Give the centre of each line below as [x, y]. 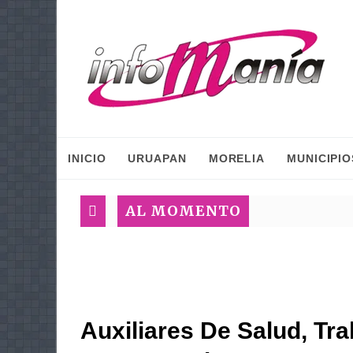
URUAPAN [157, 158]
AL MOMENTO [183, 211]
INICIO [87, 158]
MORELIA [237, 158]
